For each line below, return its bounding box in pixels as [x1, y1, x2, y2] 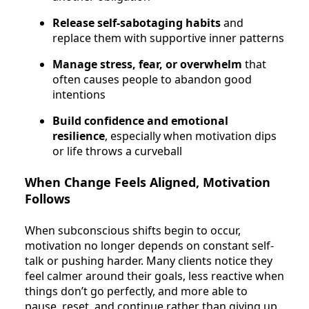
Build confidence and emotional [52, 113, 228, 129]
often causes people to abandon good [52, 72, 252, 88]
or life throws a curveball [52, 143, 182, 159]
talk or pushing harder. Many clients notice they [25, 252, 272, 268]
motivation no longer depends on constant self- [25, 237, 274, 253]
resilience [52, 128, 105, 144]
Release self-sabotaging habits [52, 15, 221, 31]
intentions [52, 87, 106, 103]
